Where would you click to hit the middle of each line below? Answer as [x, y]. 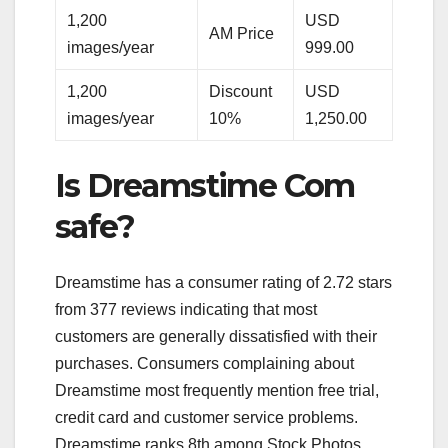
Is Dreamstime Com [205, 185]
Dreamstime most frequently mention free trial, [217, 390]
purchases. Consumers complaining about [204, 363]
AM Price [242, 33]
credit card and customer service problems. [206, 417]
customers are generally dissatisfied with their [216, 336]
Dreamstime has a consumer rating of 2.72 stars [223, 282]
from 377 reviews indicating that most [186, 309]
